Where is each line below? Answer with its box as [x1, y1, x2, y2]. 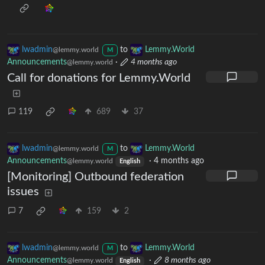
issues [7, 186, 39, 198]
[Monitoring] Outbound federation [7, 171, 184, 183]
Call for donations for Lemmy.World [7, 72, 190, 85]
